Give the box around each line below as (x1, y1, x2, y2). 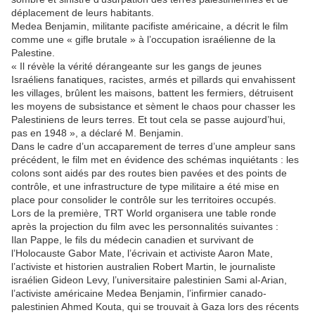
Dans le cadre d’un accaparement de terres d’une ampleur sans (11, 141, 295, 152)
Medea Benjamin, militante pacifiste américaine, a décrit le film (11, 20, 288, 32)
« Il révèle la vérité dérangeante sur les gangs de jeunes (11, 60, 262, 72)
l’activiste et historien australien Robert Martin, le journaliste (11, 261, 276, 272)
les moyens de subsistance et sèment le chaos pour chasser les (11, 101, 295, 112)
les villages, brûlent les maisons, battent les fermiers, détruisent (11, 87, 293, 98)
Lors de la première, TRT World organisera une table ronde (11, 207, 276, 219)
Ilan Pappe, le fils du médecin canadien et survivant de (11, 234, 254, 245)
